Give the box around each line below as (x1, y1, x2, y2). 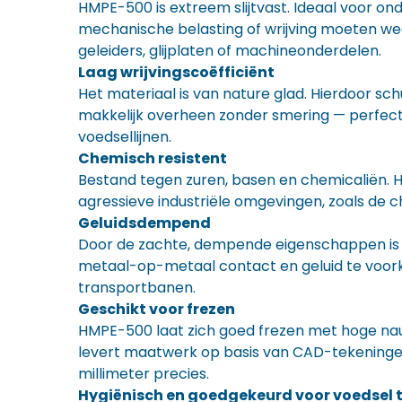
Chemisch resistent (78, 148, 227, 169)
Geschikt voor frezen (78, 299, 235, 319)
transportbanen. (78, 277, 196, 298)
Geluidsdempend (78, 213, 211, 233)
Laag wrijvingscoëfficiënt (78, 62, 275, 83)
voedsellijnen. (78, 127, 171, 147)
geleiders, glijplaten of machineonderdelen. (78, 40, 381, 61)
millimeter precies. (78, 363, 209, 384)
